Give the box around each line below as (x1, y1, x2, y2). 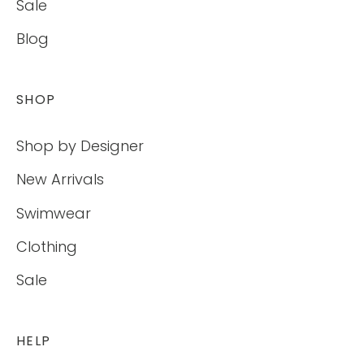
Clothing (16, 236, 77, 257)
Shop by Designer (16, 135, 144, 156)
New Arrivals (16, 169, 104, 190)
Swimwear (16, 202, 91, 223)
